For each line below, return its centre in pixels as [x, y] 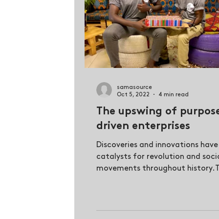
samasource [134, 87]
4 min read [174, 94]
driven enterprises [143, 126]
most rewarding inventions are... [157, 180]
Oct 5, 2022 [133, 94]
